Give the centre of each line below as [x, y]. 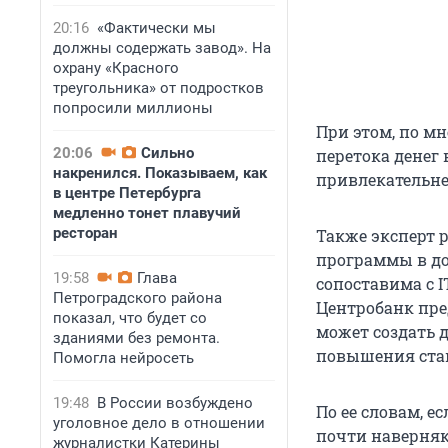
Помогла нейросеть [123, 358]
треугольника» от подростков [158, 88]
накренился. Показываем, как [160, 173]
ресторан [85, 233]
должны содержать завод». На [162, 48]
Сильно [167, 153]
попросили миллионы [133, 108]
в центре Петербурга [127, 193]
